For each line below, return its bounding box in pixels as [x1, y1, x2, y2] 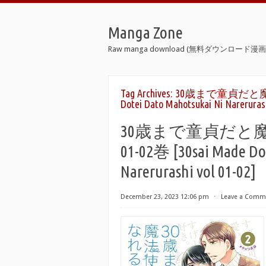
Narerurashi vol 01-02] [121, 162, 256, 180]
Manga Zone [108, 23, 183, 42]
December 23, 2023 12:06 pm [121, 193, 209, 201]
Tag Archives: [121, 87, 175, 99]
